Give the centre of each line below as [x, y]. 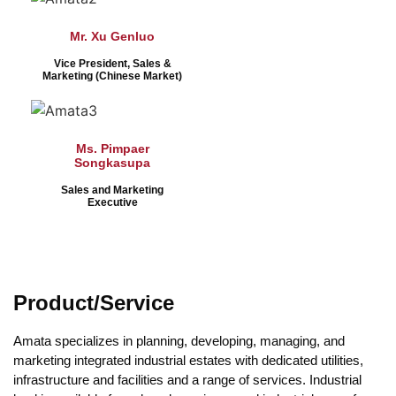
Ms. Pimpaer [112, 148]
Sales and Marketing [112, 190]
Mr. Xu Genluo [112, 36]
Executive [112, 202]
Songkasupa [112, 162]
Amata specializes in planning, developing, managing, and [179, 340]
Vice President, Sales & [112, 63]
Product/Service [94, 302]
